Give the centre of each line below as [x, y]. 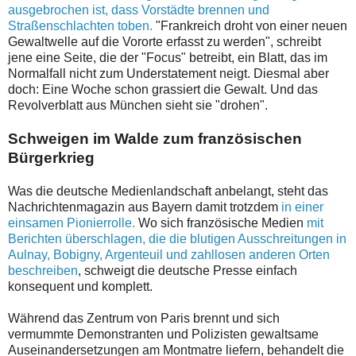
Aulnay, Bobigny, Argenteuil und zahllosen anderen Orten [169, 255]
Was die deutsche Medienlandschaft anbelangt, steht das [168, 192]
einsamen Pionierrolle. [72, 223]
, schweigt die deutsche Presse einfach [188, 271]
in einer [302, 207]
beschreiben [43, 271]
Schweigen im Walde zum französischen [155, 139]
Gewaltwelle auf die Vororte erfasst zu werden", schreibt [164, 42]
